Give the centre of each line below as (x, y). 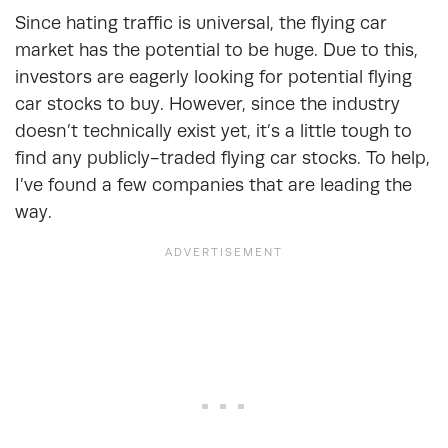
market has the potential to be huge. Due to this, (216, 49)
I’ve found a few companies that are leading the (213, 184)
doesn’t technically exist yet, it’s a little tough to (213, 130)
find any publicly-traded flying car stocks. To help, (222, 157)
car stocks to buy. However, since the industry (207, 103)
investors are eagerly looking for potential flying (213, 76)
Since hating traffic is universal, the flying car (201, 22)
